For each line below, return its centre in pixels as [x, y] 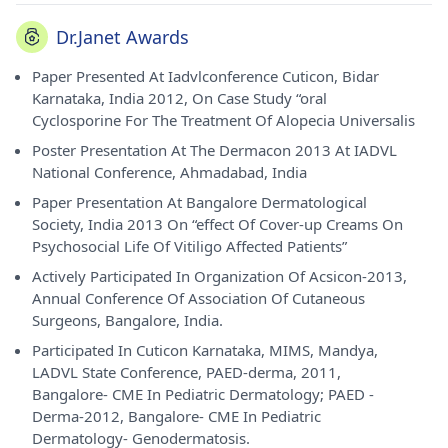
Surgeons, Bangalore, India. [127, 320]
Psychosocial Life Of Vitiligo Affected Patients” [189, 246]
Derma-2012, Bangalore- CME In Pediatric [176, 416]
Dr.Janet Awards [122, 37]
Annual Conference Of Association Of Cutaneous [198, 298]
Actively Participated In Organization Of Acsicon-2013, [219, 276]
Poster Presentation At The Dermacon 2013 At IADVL [214, 150]
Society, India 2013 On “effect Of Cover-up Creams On [217, 224]
